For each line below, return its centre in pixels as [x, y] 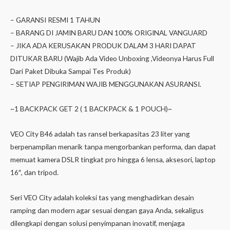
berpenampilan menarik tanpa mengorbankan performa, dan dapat [113, 147]
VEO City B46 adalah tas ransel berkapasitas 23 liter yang [100, 134]
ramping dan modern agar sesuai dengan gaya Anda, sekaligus [107, 210]
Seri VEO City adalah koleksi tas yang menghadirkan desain [102, 198]
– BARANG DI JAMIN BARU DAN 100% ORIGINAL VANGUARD [109, 32]
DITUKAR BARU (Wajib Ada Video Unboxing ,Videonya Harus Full [112, 58]
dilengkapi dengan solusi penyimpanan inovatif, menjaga [98, 223]
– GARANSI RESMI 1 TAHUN [55, 20]
